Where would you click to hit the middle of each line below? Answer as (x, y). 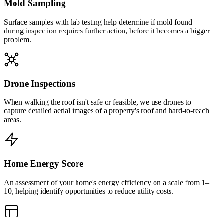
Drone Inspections (39, 83)
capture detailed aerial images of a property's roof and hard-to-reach (107, 111)
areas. (13, 120)
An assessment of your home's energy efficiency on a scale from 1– (107, 182)
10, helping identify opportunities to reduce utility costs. (89, 191)
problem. (17, 39)
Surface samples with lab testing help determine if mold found (98, 22)
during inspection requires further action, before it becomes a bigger (107, 31)
